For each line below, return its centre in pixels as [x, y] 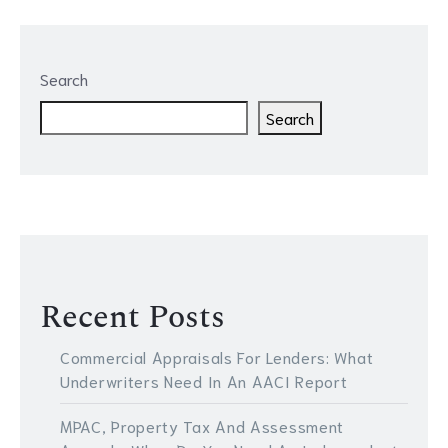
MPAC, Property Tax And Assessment [202, 426]
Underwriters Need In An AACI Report [204, 381]
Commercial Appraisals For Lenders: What [217, 357]
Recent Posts [132, 318]
